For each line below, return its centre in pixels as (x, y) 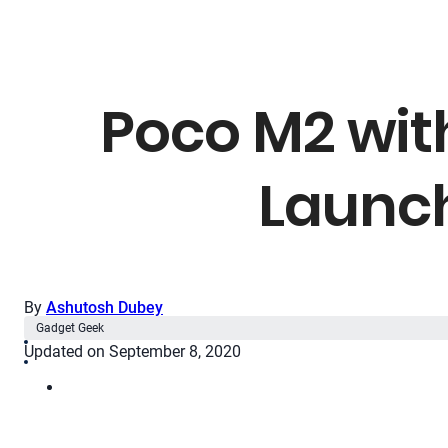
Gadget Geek (70, 328)
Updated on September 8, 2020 (132, 352)
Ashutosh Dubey (104, 308)
